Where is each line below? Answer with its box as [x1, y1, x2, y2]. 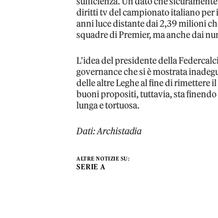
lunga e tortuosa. [76, 99, 140, 111]
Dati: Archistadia [76, 125, 142, 137]
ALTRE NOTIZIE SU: [76, 155, 130, 162]
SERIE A [76, 162, 106, 171]
